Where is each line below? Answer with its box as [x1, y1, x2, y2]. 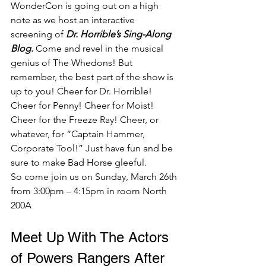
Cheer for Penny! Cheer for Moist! [11, 100, 156, 111]
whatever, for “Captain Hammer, [11, 128, 147, 140]
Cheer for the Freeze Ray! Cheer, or [11, 114, 161, 125]
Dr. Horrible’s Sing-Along [66, 28, 173, 40]
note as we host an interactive [11, 14, 137, 26]
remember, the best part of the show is [11, 71, 176, 83]
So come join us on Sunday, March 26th [11, 171, 179, 182]
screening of [11, 28, 66, 40]
